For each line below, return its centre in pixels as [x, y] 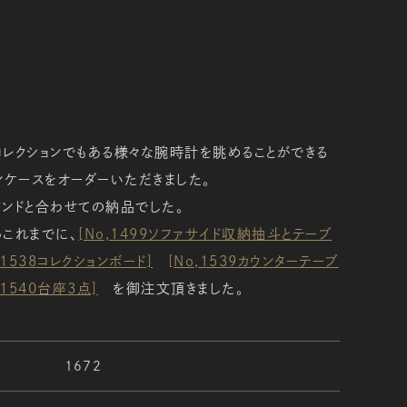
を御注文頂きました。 [171, 288]
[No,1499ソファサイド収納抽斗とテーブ [204, 233]
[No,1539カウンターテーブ [253, 261]
